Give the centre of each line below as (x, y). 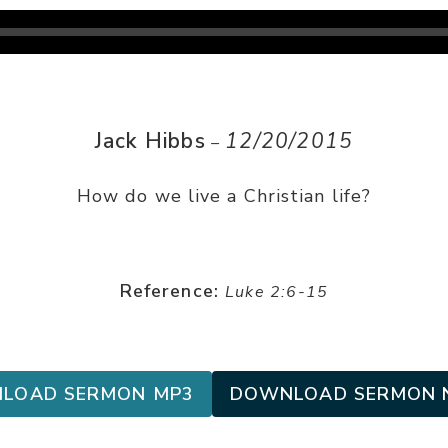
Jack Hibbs (150, 141)
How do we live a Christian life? (224, 196)
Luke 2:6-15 (276, 292)
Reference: (169, 291)
